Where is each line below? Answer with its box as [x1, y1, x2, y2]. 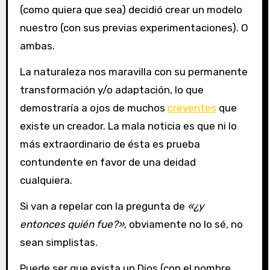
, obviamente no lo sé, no [124, 218, 243, 230]
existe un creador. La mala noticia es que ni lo [19, 120, 237, 133]
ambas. [19, 40, 55, 52]
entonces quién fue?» [19, 218, 124, 230]
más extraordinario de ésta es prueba [19, 138, 200, 151]
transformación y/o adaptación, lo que [19, 84, 204, 96]
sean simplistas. [19, 236, 98, 248]
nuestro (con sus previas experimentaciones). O [19, 22, 248, 34]
